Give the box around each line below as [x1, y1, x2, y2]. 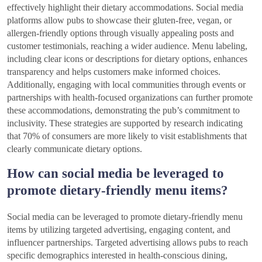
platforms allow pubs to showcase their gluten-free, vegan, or [7, 15, 232, 26]
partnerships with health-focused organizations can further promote [7, 92, 253, 103]
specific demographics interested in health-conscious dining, [7, 250, 227, 261]
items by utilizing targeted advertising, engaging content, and [7, 225, 230, 235]
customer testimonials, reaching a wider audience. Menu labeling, [7, 41, 247, 51]
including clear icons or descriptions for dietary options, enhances [7, 54, 247, 64]
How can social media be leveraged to [7, 166, 224, 181]
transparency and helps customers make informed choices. [7, 67, 220, 77]
